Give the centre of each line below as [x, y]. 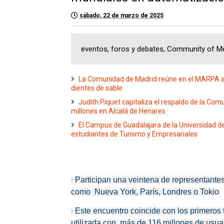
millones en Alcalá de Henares [118, 111]
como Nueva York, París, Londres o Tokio [146, 192]
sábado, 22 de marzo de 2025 [121, 15]
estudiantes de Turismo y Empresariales [134, 134]
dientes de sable [97, 88]
